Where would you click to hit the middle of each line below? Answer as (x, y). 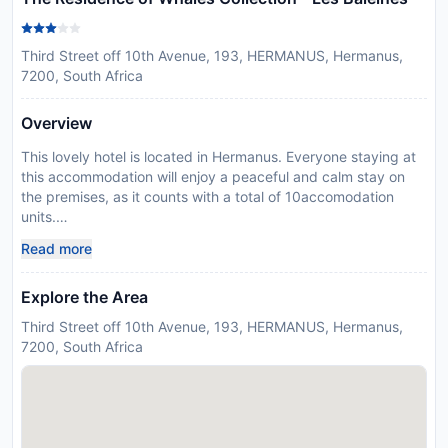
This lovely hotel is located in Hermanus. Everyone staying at (218, 156)
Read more (56, 248)
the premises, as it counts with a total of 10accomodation (207, 196)
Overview (56, 123)
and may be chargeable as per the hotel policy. (178, 256)
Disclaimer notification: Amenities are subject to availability (223, 236)
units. (38, 216)
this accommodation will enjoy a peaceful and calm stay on (213, 176)
